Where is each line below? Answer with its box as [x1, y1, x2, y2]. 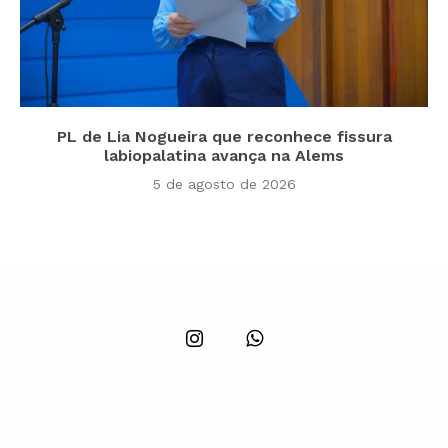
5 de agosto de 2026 [152, 176, 296, 193]
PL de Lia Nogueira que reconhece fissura [56, 127, 392, 147]
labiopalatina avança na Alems [104, 146, 344, 166]
